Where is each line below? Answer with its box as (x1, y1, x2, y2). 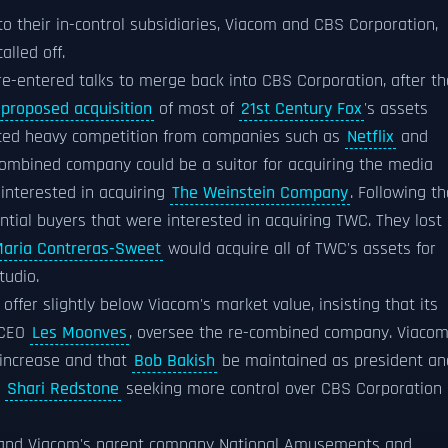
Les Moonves (32, 322, 127, 344)
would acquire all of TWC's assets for (163, 238, 436, 260)
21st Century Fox (241, 98, 362, 120)
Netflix (347, 126, 394, 148)
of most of (154, 98, 239, 120)
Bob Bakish (134, 350, 215, 372)
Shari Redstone (7, 378, 119, 400)
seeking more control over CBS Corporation (121, 378, 442, 400)
